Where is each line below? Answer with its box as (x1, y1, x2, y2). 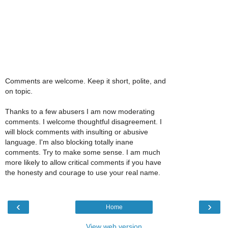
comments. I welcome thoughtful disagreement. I (5, 118, 162, 126)
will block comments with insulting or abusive (5, 128, 148, 136)
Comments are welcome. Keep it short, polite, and (5, 77, 166, 85)
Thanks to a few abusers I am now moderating (5, 107, 155, 116)
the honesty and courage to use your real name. (5, 168, 160, 177)
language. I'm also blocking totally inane (5, 138, 133, 147)
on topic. (5, 87, 33, 96)
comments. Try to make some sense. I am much (5, 148, 160, 157)
